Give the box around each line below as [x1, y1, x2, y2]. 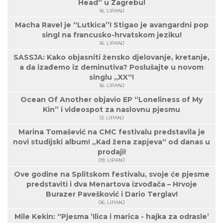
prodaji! [97, 147, 126, 156]
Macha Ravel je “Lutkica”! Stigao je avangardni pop [14, 20, 209, 29]
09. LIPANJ [98, 156, 125, 163]
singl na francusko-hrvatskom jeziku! [41, 30, 182, 39]
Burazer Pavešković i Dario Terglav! [45, 189, 178, 199]
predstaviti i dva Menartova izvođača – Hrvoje [26, 179, 197, 189]
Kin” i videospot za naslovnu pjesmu [43, 105, 180, 114]
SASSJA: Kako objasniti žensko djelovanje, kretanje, [13, 52, 210, 62]
